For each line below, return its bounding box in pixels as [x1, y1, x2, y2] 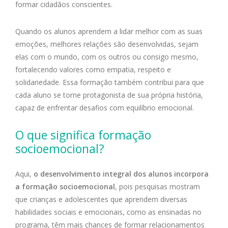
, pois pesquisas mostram [115, 182, 200, 192]
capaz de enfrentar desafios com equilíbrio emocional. [15, 103, 196, 113]
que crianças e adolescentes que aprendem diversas [15, 194, 187, 205]
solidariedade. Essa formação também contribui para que [15, 77, 204, 88]
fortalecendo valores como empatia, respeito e [15, 65, 171, 75]
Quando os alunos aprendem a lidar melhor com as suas [15, 26, 203, 37]
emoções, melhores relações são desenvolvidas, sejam [15, 39, 198, 49]
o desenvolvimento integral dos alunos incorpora [34, 169, 209, 179]
